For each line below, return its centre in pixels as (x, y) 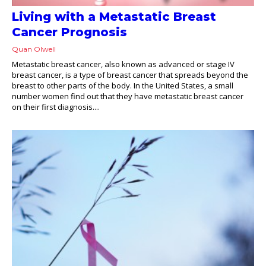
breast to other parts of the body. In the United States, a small (123, 85)
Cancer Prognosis (69, 32)
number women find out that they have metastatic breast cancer (128, 96)
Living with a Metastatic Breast (114, 16)
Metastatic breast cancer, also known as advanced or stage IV (123, 64)
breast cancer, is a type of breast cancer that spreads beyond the (130, 75)
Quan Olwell (34, 49)
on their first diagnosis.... (56, 107)
